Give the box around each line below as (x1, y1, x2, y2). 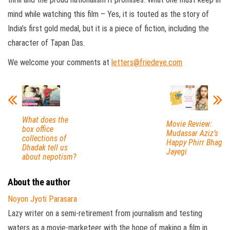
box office (22, 124, 53, 135)
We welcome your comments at (8, 57, 111, 67)
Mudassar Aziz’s (166, 128, 218, 139)
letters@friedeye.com (111, 57, 182, 67)
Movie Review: (166, 119, 212, 129)
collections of (22, 133, 66, 144)
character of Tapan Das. (8, 37, 85, 48)
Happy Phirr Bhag (166, 138, 222, 148)
